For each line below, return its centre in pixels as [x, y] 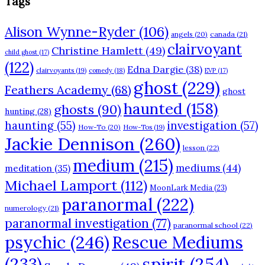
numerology [25, 208]
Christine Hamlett [97, 51]
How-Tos [138, 127]
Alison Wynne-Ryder [70, 32]
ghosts [74, 110]
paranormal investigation [77, 224]
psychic [35, 243]
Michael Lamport [61, 185]
